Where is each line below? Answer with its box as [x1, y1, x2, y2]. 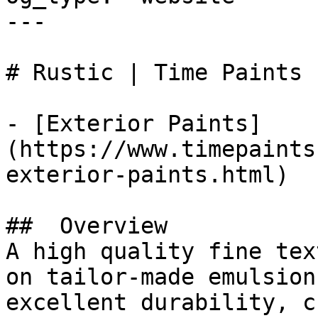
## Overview [6, 213, 181, 238]
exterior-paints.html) [6, 162, 289, 187]
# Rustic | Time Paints [6, 60, 302, 85]
